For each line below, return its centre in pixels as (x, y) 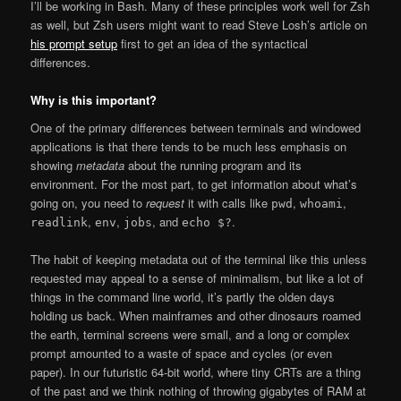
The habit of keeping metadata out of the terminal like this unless (199, 260)
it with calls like (228, 203)
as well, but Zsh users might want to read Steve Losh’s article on (199, 24)
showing (54, 166)
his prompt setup (74, 43)
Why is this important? (94, 99)
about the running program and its (213, 166)
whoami (322, 204)
